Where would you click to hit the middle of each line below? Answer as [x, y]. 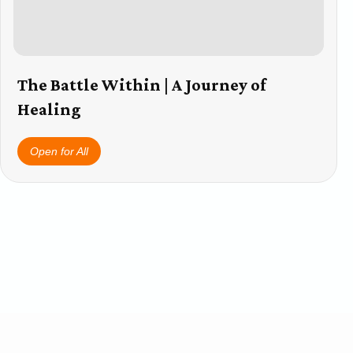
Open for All [59, 151]
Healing [49, 110]
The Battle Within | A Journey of [142, 85]
